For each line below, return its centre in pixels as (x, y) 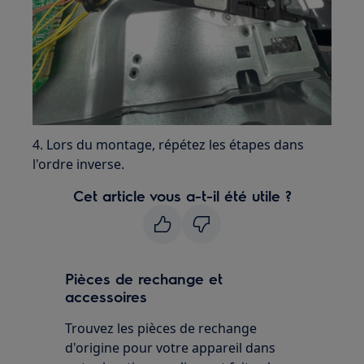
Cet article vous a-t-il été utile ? (182, 196)
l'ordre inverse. (79, 165)
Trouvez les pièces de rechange (161, 329)
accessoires (106, 297)
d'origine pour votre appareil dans (171, 348)
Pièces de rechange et (144, 279)
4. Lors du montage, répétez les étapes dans (169, 145)
